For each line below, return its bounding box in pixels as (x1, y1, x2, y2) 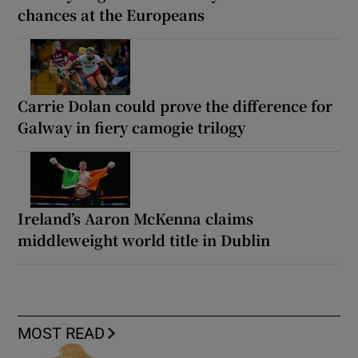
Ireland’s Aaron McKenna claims (18, 208, 254, 229)
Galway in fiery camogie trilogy (18, 117, 246, 138)
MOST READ (18, 325, 105, 342)
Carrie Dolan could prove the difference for (18, 95, 333, 117)
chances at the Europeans (18, 4, 205, 26)
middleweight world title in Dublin (18, 229, 271, 251)
